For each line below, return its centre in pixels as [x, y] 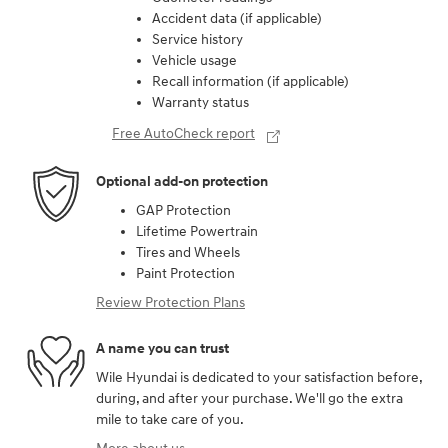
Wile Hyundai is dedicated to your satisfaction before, [259, 378]
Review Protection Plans [170, 303]
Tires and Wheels [188, 253]
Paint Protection [185, 274]
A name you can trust [162, 348]
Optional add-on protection [182, 181]
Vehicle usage [194, 61]
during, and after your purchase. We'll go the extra [249, 399]
